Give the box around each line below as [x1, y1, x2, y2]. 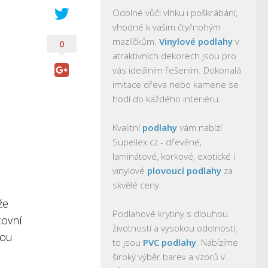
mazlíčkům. [112, 35, 159, 47]
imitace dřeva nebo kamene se [112, 78, 239, 90]
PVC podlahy [143, 236, 196, 248]
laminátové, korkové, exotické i [112, 150, 235, 162]
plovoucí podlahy [147, 165, 221, 176]
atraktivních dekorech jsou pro [112, 50, 236, 62]
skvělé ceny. [112, 179, 162, 191]
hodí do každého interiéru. [112, 93, 221, 105]
